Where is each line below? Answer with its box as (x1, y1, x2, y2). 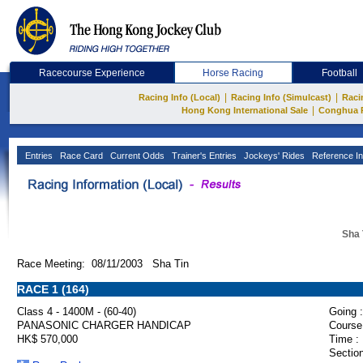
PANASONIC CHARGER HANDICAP (17, 319, 191, 331)
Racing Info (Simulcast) (231, 92, 331, 102)
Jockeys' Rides (241, 151, 305, 160)
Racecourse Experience (38, 67, 145, 79)
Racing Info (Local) (139, 92, 220, 102)
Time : (329, 333, 359, 345)
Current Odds (108, 151, 164, 160)
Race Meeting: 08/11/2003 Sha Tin (17, 258, 189, 270)
